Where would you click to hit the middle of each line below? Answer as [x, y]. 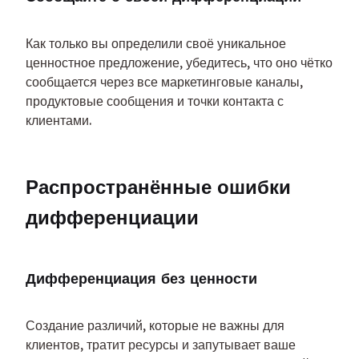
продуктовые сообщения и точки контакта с [155, 101]
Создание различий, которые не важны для [155, 326]
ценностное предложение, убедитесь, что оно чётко [179, 63]
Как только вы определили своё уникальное [156, 44]
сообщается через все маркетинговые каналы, [164, 82]
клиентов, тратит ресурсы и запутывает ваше [161, 345]
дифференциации [112, 218]
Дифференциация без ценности [141, 279]
